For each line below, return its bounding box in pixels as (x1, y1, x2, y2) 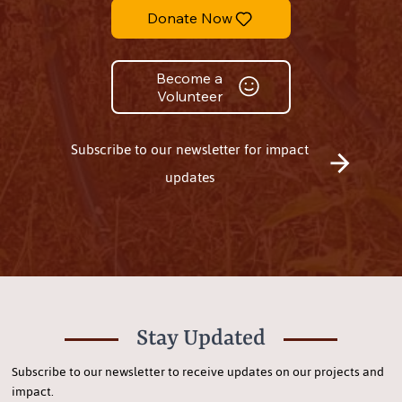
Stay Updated (136, 326, 266, 352)
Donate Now (146, 9, 232, 28)
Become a (156, 68, 223, 87)
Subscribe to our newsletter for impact (71, 135, 310, 163)
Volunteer (156, 86, 223, 105)
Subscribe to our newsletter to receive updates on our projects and (11, 360, 384, 385)
